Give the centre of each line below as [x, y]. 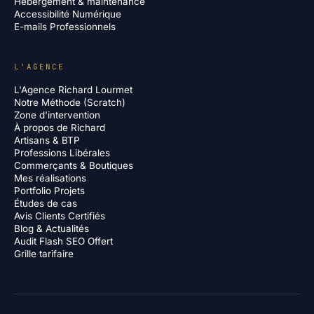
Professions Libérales [62, 153]
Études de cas [46, 203]
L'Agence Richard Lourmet [73, 90]
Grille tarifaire [44, 254]
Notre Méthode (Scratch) [70, 102]
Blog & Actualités [52, 228]
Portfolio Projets [49, 191]
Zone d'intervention [57, 115]
